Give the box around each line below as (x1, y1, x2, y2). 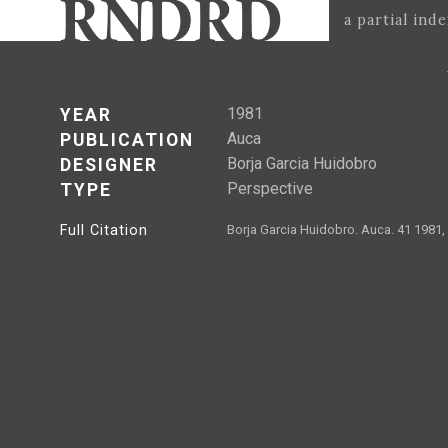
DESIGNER (60, 155, 158, 175)
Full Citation (60, 222, 148, 239)
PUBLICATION (60, 130, 194, 150)
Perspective (227, 179, 313, 198)
